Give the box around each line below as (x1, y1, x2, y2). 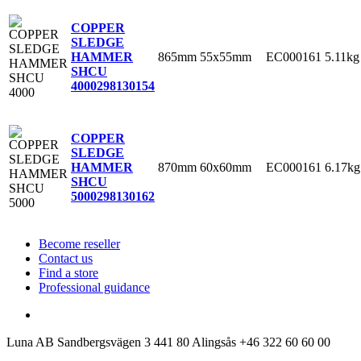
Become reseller (39, 236, 120, 251)
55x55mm (200, 49, 251, 64)
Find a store (39, 265, 98, 280)
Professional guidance (39, 280, 150, 294)
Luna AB (6, 334, 54, 349)
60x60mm (200, 160, 251, 174)
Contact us (39, 251, 93, 265)
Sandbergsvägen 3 (57, 334, 151, 349)
